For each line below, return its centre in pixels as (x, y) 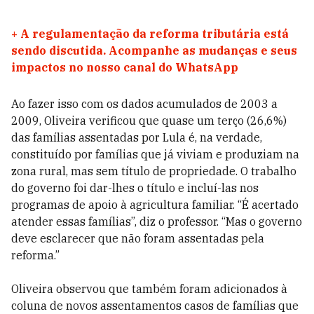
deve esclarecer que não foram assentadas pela (138, 238)
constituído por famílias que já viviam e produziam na (155, 154)
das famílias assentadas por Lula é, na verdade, (137, 137)
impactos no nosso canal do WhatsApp (125, 67)
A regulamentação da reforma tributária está (155, 34)
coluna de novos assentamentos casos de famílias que (155, 306)
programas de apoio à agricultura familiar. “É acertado (155, 205)
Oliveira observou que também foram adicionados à (149, 289)
